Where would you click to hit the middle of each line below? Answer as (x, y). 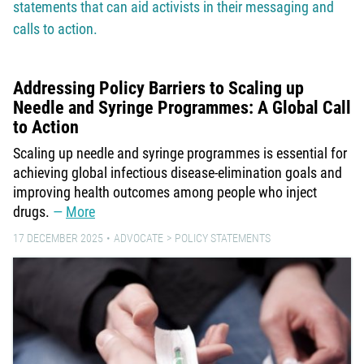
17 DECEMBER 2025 (58, 238)
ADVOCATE (139, 238)
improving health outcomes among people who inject (165, 192)
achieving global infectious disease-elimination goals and (178, 172)
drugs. (33, 211)
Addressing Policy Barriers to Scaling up (158, 88)
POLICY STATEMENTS (223, 238)
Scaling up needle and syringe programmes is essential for (180, 153)
